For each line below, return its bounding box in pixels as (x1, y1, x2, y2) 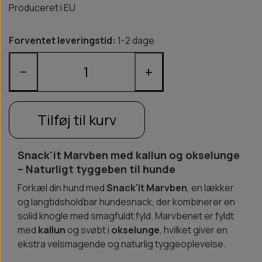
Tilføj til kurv (37, 110, 116, 130)
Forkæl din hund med (18, 181, 106, 195)
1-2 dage (116, 34, 154, 47)
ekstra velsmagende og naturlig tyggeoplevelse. (18, 237, 226, 251)
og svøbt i (65, 223, 111, 237)
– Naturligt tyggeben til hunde (18, 162, 175, 177)
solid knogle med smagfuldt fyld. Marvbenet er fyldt (18, 209, 234, 223)
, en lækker (187, 181, 234, 195)
